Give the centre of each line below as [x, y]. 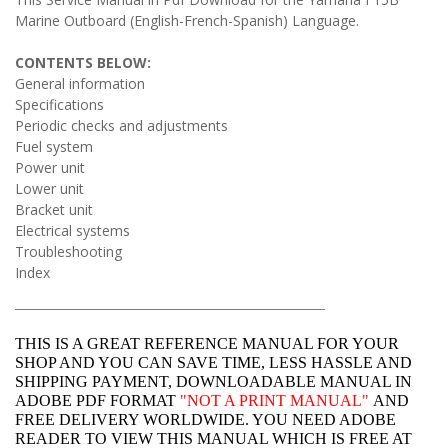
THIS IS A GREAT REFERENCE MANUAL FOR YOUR [207, 343]
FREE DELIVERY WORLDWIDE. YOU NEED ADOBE [205, 419]
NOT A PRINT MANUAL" [278, 400]
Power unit [50, 167]
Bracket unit [54, 209]
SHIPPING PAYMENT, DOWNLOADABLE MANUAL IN [213, 381]
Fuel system [54, 146]
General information [80, 83]
